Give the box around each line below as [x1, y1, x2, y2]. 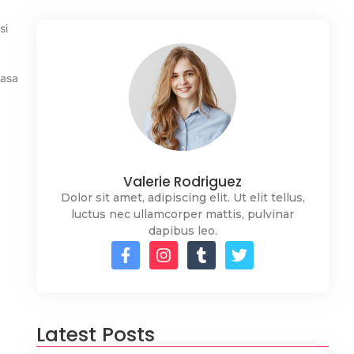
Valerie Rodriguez [123, 172, 242, 192]
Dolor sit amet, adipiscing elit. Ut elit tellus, [60, 190, 305, 205]
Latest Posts [36, 321, 155, 349]
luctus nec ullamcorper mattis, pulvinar [71, 207, 294, 222]
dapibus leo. [148, 224, 217, 239]
